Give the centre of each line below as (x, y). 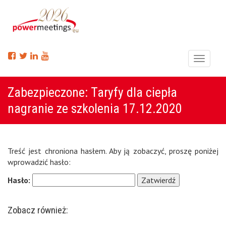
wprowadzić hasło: (39, 162)
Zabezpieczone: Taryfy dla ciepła (92, 92)
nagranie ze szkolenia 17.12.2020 (95, 108)
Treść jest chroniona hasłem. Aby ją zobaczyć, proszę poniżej (113, 151)
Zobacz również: (38, 210)
